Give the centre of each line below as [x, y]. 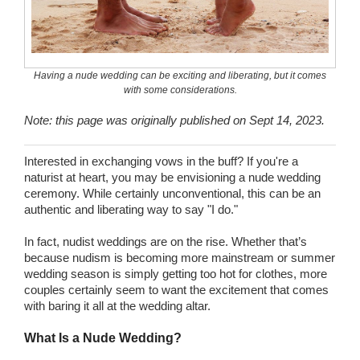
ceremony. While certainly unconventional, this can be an [172, 193]
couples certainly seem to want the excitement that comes [176, 289]
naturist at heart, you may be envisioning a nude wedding [172, 177]
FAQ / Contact [106, 61]
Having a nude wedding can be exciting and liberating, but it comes [180, 76]
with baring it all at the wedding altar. [119, 305]
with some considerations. [180, 90]
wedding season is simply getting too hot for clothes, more [176, 273]
